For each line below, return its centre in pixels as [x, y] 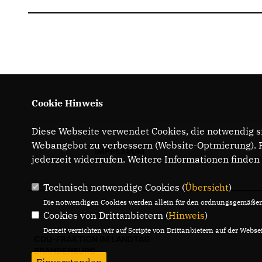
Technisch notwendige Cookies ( [114, 187]
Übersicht [206, 187]
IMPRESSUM [119, 151]
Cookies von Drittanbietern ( [106, 215]
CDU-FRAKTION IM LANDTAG [92, 239]
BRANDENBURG [65, 251]
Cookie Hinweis [67, 103]
